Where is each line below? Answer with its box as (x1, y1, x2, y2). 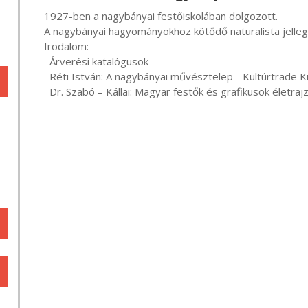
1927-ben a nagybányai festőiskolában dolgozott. (30, 9, 44, 23)
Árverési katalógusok (30, 54, 49, 68)
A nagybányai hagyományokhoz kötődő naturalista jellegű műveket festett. (30, 24, 44, 38)
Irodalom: (30, 39, 44, 53)
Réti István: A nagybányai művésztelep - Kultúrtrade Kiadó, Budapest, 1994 (30, 69, 49, 83)
